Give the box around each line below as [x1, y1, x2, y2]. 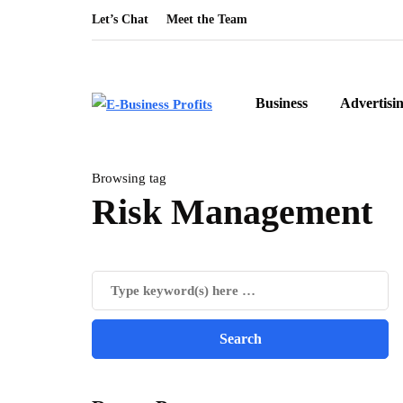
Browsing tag [92, 171, 166, 185]
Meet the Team [166, 13, 247, 26]
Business [255, 95, 308, 111]
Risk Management [92, 192, 372, 232]
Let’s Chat [92, 13, 148, 26]
